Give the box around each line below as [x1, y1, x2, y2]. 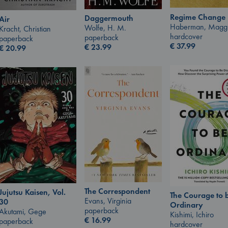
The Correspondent [84, 186, 150, 197]
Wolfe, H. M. [84, 22, 126, 34]
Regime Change [170, 11, 225, 22]
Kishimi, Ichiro [170, 209, 214, 220]
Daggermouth [84, 13, 133, 24]
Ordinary [170, 199, 203, 210]
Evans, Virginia [84, 195, 131, 207]
